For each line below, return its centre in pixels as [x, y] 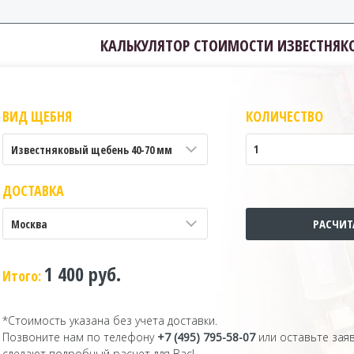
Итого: [23, 276]
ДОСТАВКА [33, 191]
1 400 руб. [82, 274]
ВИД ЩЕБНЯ [37, 117]
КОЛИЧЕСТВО [285, 117]
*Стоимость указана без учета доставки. [109, 321]
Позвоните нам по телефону [79, 337]
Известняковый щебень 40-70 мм [91, 150]
